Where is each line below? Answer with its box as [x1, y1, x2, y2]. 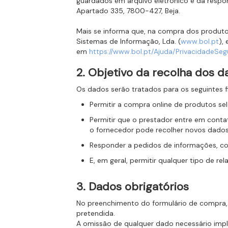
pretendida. [76, 209, 116, 218]
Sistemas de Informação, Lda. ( [76, 37, 181, 46]
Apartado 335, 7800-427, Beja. [76, 6, 181, 15]
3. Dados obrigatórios [76, 179, 189, 194]
